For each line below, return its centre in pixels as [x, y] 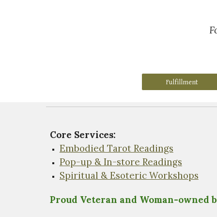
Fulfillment [182, 82]
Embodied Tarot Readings [116, 148]
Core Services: [83, 135]
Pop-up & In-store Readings [121, 162]
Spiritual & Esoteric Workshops [129, 175]
